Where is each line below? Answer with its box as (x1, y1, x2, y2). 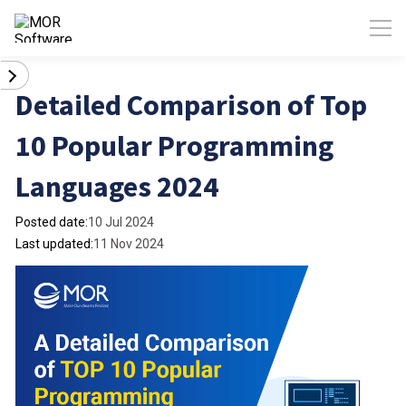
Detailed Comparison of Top (15, 87, 367, 123)
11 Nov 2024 (93, 237, 164, 251)
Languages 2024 (15, 169, 218, 205)
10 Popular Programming (15, 128, 333, 164)
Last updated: (15, 237, 93, 251)
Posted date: (15, 215, 88, 229)
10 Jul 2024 (88, 215, 154, 229)
